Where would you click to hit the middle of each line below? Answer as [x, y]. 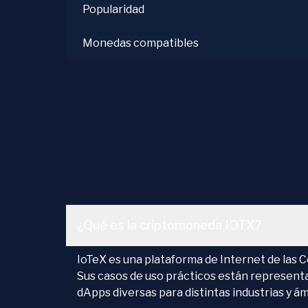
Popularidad [113, 9]
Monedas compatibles [141, 43]
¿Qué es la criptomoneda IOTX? [169, 225]
